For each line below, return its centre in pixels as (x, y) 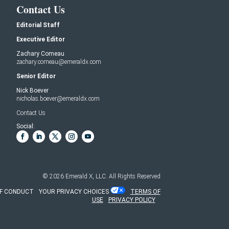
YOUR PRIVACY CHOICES (74, 191)
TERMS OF (145, 191)
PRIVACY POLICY (132, 200)
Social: (26, 126)
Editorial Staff (38, 25)
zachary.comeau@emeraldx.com (59, 62)
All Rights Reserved (134, 176)
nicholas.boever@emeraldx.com (58, 98)
